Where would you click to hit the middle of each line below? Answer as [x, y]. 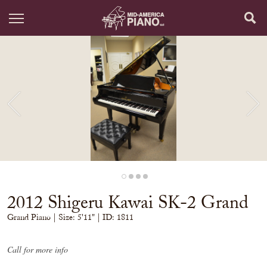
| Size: [65, 217]
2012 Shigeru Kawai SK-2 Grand [128, 202]
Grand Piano [30, 217]
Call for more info [38, 249]
